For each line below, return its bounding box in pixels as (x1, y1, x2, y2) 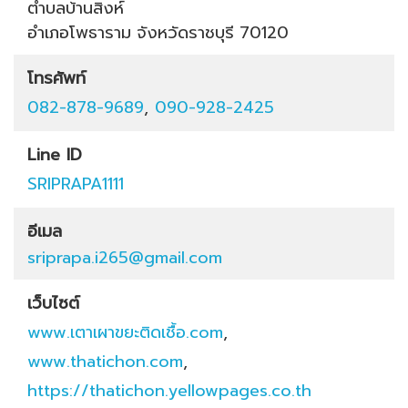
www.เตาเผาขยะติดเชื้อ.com (27, 320, 223, 346)
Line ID (27, 142, 82, 168)
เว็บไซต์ (27, 291, 79, 317)
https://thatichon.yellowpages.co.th (27, 378, 311, 404)
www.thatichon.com (27, 349, 183, 375)
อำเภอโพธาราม (27, 20, 131, 46)
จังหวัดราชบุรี (137, 20, 234, 46)
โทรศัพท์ (27, 66, 86, 92)
